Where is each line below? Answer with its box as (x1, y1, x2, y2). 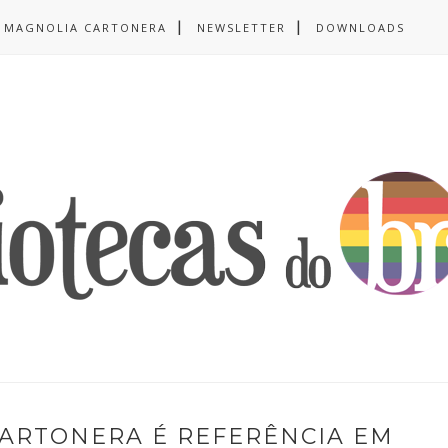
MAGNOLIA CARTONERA (4, 20, 167, 35)
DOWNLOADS (316, 20, 405, 35)
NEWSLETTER (197, 20, 286, 35)
